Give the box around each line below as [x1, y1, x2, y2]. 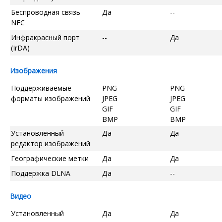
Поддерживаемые [11, 83, 71, 93]
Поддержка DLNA [11, 168, 70, 178]
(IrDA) [11, 43, 30, 53]
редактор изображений [11, 138, 90, 148]
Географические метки [11, 153, 89, 163]
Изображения [10, 65, 57, 75]
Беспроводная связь [11, 7, 80, 17]
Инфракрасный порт [11, 32, 80, 42]
